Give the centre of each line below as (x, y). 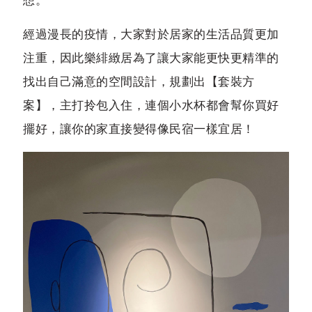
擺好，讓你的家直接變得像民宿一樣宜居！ (139, 129)
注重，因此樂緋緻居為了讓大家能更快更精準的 (151, 58)
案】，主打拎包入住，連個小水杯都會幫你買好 (151, 105)
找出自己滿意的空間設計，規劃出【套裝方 (139, 81)
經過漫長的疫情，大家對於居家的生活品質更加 (151, 34)
